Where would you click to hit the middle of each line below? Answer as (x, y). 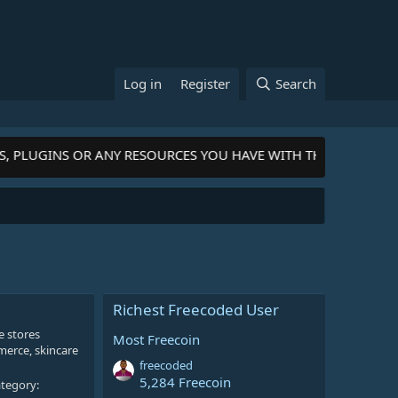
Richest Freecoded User (196, 310)
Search (296, 84)
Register (206, 84)
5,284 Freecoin (185, 382)
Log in (143, 84)
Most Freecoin (156, 339)
